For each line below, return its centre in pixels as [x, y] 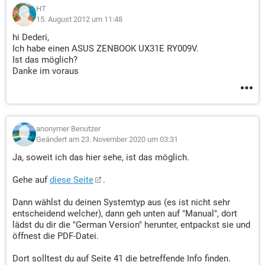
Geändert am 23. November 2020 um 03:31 [107, 139]
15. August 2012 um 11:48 [79, 19]
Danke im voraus [46, 71]
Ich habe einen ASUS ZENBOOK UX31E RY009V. [106, 49]
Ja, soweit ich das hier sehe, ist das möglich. [101, 157]
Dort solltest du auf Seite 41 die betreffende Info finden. [122, 258]
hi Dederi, [31, 37]
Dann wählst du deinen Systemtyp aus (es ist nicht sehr [121, 202]
